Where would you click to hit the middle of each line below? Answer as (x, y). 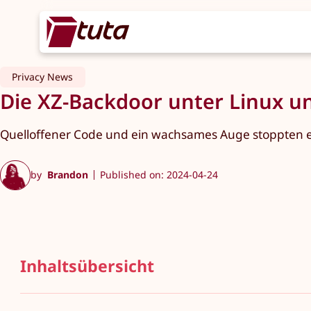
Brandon (67, 175)
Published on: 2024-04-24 (159, 175)
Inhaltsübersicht (87, 266)
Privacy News (43, 77)
